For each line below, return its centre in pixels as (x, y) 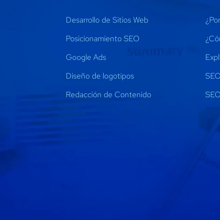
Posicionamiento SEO (103, 38)
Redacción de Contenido (109, 94)
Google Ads (86, 57)
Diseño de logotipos (100, 76)
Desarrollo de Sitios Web (107, 20)
